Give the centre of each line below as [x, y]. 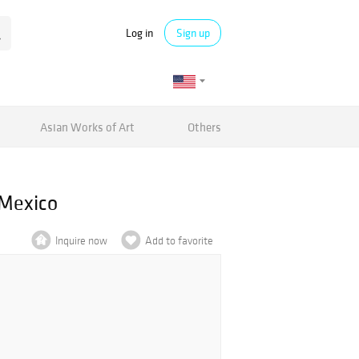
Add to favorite [179, 241]
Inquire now [81, 241]
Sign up [193, 33]
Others [204, 127]
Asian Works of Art [88, 127]
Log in [139, 32]
